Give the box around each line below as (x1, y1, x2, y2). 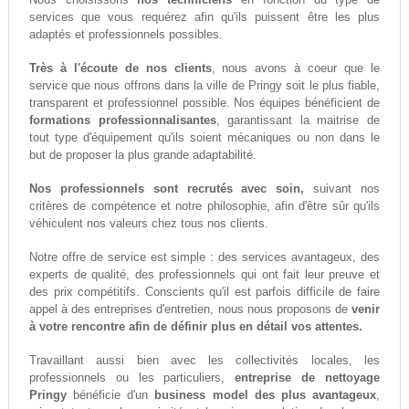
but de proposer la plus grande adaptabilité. (28, 148, 257, 163)
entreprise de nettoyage (235, 371, 381, 385)
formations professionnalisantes (28, 113, 216, 128)
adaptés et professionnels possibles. (28, 27, 223, 42)
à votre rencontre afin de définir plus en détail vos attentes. (28, 320, 362, 334)
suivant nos (304, 182, 381, 196)
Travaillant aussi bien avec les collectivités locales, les (28, 353, 381, 368)
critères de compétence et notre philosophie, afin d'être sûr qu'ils (28, 199, 381, 214)
